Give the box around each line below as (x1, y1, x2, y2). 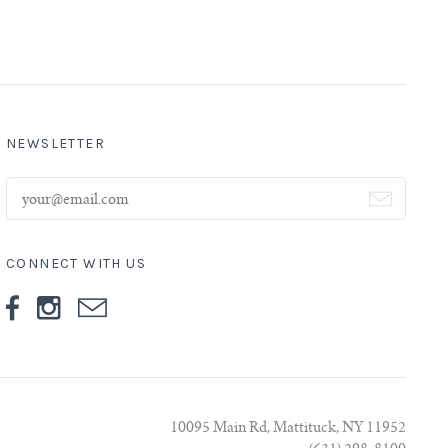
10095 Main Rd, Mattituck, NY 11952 (170, 421, 406, 436)
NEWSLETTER (5, 134, 105, 152)
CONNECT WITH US (5, 254, 146, 272)
